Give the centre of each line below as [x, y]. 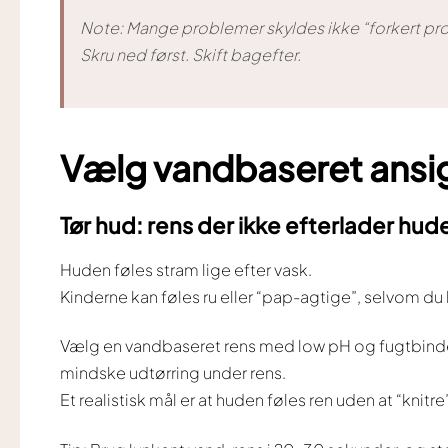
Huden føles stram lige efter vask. [186, 270]
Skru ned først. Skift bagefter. [190, 54]
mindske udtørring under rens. [173, 373]
